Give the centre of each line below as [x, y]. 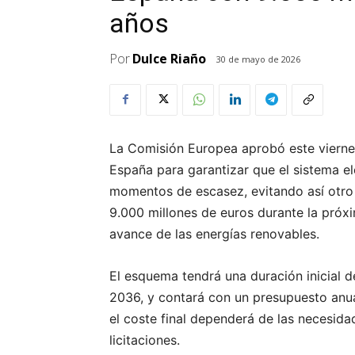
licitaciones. [145, 340]
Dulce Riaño [169, 59]
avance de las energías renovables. [214, 233]
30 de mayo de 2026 [258, 59]
